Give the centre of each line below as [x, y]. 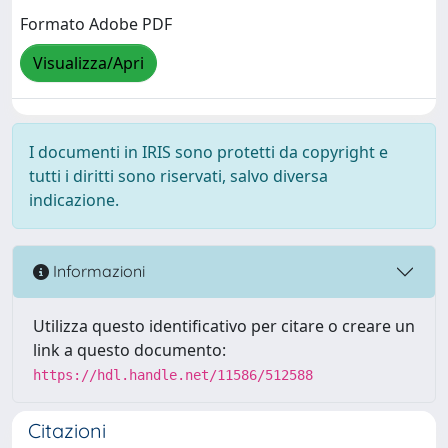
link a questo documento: [129, 349]
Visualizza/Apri [88, 63]
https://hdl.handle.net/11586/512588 [173, 374]
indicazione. [74, 199]
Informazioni [97, 271]
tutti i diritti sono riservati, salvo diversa [178, 175]
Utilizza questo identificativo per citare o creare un [224, 325]
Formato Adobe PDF [96, 24]
